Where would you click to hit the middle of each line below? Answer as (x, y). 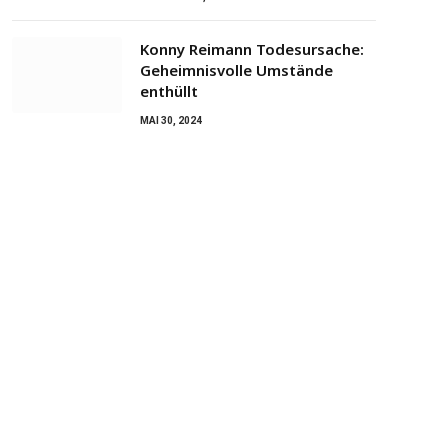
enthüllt (169, 91)
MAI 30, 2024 (171, 121)
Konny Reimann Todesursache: (252, 49)
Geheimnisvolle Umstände (236, 70)
